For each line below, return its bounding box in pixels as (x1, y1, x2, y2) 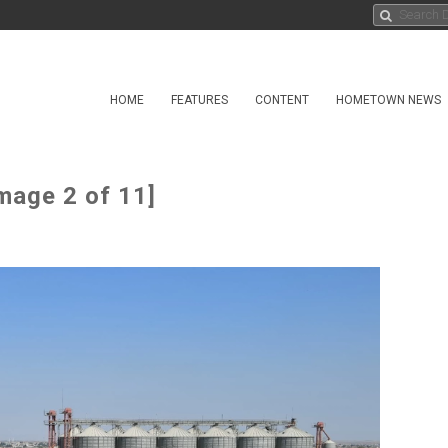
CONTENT (255, 93, 309, 107)
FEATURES (171, 93, 228, 107)
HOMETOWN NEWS (336, 93, 441, 107)
